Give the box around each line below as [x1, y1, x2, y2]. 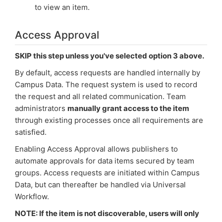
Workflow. [15, 192, 49, 201]
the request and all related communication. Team [15, 92, 186, 101]
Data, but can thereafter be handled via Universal [15, 180, 186, 189]
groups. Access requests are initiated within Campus [15, 168, 200, 177]
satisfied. [15, 127, 47, 137]
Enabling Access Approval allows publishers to [15, 144, 178, 154]
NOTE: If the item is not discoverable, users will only [15, 209, 199, 218]
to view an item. [35, 2, 90, 12]
